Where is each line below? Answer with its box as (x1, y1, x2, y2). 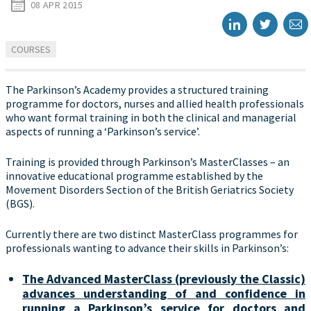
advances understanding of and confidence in (22, 285, 305, 301)
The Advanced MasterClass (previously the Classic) (22, 271, 305, 287)
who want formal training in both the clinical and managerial (6, 110, 296, 124)
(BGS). (6, 196, 35, 210)
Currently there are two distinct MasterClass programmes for (6, 227, 298, 241)
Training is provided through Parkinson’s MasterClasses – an (6, 155, 289, 169)
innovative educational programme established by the (6, 169, 263, 183)
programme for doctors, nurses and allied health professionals (6, 96, 304, 110)
